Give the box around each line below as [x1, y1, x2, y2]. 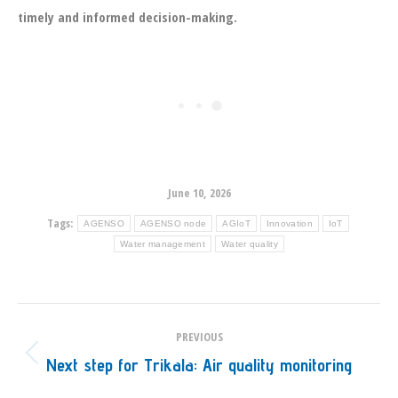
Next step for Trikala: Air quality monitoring [46, 354, 352, 376]
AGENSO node [140, 218, 207, 228]
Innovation [266, 218, 313, 228]
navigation [18, 343, 126, 379]
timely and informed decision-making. [18, 8, 237, 26]
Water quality [220, 239, 278, 249]
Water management [120, 239, 205, 249]
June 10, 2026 [167, 185, 231, 201]
